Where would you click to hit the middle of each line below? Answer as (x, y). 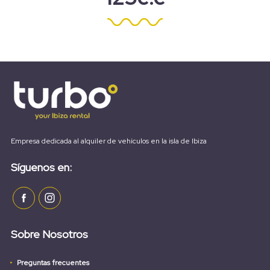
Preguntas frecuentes (53, 262)
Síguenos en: (41, 167)
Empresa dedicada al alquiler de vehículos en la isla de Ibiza (109, 141)
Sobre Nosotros (49, 234)
